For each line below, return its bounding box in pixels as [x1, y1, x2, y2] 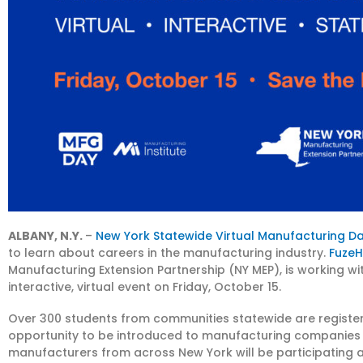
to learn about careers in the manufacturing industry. [8, 244, 329, 261]
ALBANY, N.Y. [8, 227, 85, 244]
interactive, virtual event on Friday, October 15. [8, 278, 281, 295]
